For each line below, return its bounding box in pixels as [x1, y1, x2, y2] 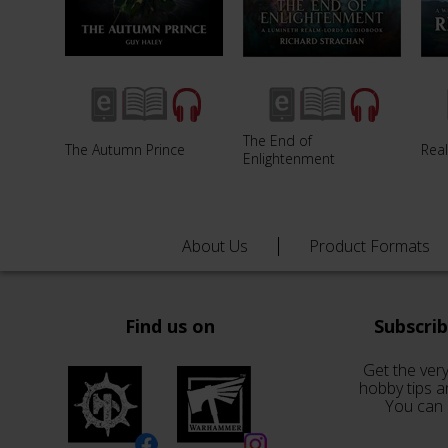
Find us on [125, 314, 215, 338]
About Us [182, 235, 248, 257]
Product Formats [309, 235, 430, 257]
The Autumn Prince [65, 139, 185, 159]
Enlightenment [243, 148, 335, 168]
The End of [243, 130, 312, 150]
